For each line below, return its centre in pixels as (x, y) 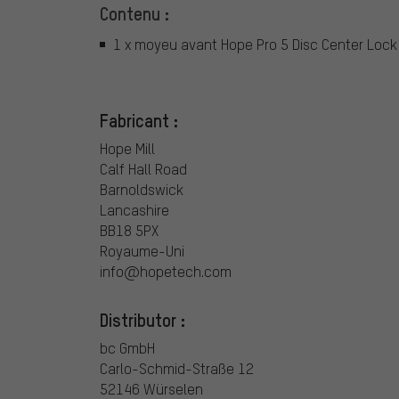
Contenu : (134, 14)
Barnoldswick (142, 190)
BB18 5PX (129, 231)
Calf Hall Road (143, 169)
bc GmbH (127, 348)
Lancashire (134, 210)
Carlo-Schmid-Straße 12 (177, 369)
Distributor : (142, 320)
